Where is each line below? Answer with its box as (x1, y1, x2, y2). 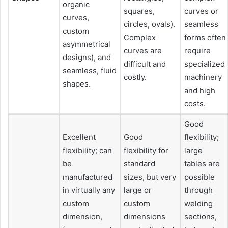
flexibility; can (63, 145, 112, 155)
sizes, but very (124, 172, 176, 182)
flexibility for (124, 145, 168, 155)
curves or (184, 6, 218, 16)
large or (124, 185, 152, 195)
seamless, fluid (63, 65, 117, 75)
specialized (184, 59, 225, 69)
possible (184, 172, 215, 182)
